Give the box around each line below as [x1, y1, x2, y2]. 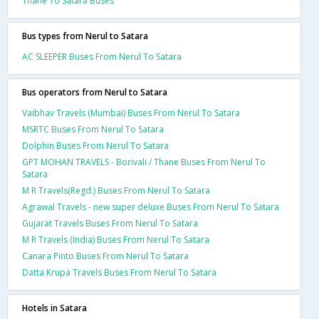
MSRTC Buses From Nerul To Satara [22, 122, 164, 135]
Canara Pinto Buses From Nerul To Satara [22, 249, 189, 262]
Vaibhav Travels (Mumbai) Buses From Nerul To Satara [22, 106, 240, 119]
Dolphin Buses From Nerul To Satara [22, 139, 169, 152]
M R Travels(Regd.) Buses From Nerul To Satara [22, 184, 210, 197]
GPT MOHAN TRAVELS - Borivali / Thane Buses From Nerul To [22, 155, 266, 168]
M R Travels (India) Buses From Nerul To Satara [22, 233, 209, 246]
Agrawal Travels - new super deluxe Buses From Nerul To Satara [22, 200, 279, 213]
